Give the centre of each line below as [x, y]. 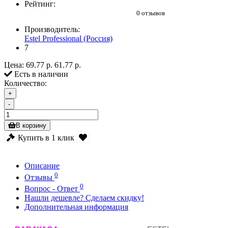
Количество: [25, 83]
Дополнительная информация [76, 207]
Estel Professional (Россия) [68, 39]
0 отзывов [151, 13]
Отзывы [39, 177]
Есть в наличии [40, 74]
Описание [42, 166]
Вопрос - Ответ [52, 188]
